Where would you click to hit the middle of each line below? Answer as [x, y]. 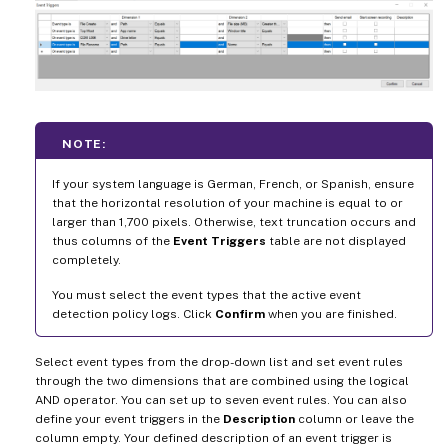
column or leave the [354, 419]
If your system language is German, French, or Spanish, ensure [233, 184]
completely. [86, 260]
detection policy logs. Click [133, 314]
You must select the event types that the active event [206, 295]
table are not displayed [336, 241]
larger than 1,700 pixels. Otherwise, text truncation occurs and [234, 222]
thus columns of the [112, 241]
